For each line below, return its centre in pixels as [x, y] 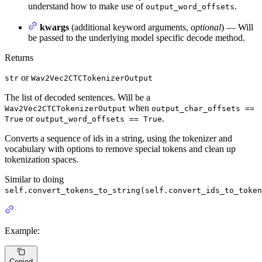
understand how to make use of [87, 6]
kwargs [54, 27]
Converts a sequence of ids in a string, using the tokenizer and [118, 139]
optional [206, 27]
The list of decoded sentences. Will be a [77, 98]
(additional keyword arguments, [130, 27]
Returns [19, 58]
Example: [22, 231]
